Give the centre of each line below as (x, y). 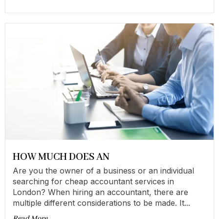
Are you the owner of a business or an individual (103, 170)
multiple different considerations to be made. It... (101, 203)
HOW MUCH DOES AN (61, 157)
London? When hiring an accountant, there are (100, 192)
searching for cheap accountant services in (93, 181)
